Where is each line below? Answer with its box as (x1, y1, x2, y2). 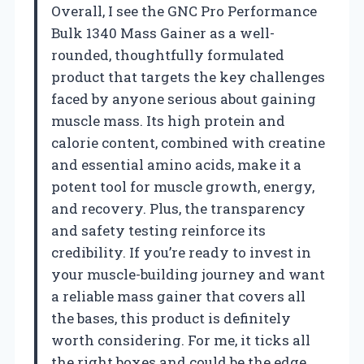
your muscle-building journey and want (51, 264, 325, 284)
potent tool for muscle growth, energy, (51, 176, 314, 196)
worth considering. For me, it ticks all (51, 330, 310, 349)
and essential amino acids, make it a (51, 154, 301, 174)
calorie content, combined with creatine (51, 132, 325, 152)
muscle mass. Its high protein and (51, 110, 285, 130)
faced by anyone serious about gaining (51, 89, 316, 108)
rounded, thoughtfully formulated (51, 45, 284, 64)
